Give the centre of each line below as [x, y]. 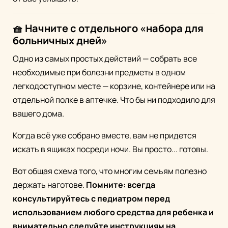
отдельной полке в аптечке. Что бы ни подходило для [114, 100]
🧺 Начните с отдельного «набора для [108, 28]
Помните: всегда [121, 185]
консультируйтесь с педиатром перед [91, 199]
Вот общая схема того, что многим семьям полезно [110, 171]
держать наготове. [49, 185]
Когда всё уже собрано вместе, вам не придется [105, 136]
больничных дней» [60, 41]
